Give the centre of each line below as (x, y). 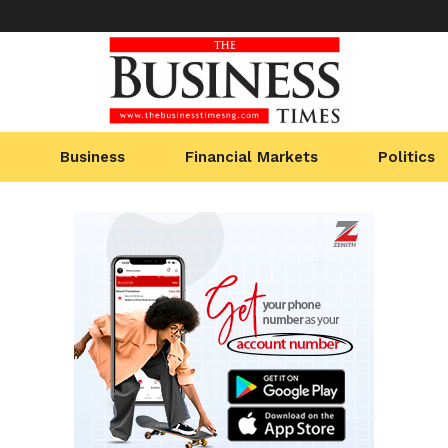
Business (92, 157)
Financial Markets (251, 157)
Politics (407, 157)
